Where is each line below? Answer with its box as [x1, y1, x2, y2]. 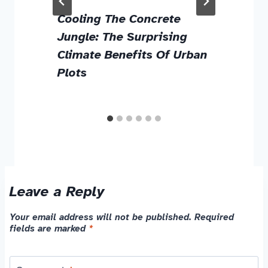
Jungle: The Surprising [57, 29, 187, 44]
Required [194, 211, 234, 224]
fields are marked [10, 223, 89, 235]
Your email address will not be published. [10, 211, 191, 224]
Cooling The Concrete [57, 11, 181, 26]
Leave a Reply [10, 182, 105, 200]
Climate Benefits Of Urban [57, 47, 208, 62]
